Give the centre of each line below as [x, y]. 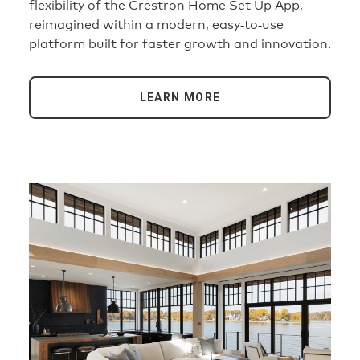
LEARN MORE [180, 97]
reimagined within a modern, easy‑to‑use [156, 24]
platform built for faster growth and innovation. [180, 43]
